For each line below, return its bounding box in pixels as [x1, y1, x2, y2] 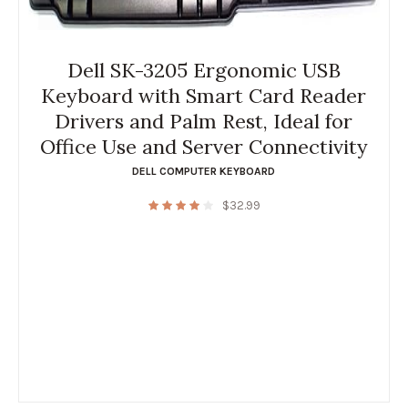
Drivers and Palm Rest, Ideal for [55, 108, 353, 135]
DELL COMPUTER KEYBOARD [132, 165, 276, 178]
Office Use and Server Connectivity [39, 134, 368, 160]
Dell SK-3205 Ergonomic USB [66, 57, 341, 84]
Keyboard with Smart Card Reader [41, 83, 367, 109]
